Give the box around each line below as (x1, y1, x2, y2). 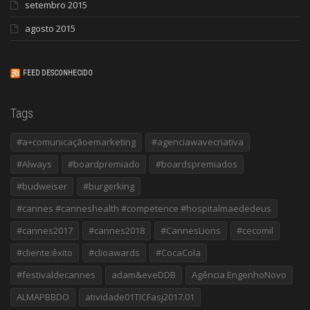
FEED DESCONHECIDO (23, 68, 93, 77)
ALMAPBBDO (17, 290, 69, 303)
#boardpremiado (68, 157, 140, 170)
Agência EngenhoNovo (192, 268, 286, 281)
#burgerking (83, 179, 134, 192)
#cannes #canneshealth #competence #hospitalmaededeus (17, 201, 271, 215)
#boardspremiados (156, 157, 237, 170)
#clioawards (89, 246, 140, 259)
